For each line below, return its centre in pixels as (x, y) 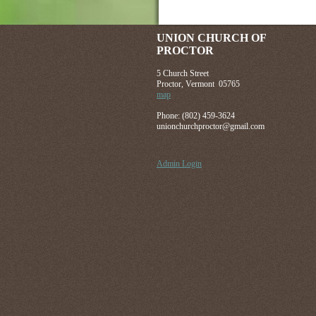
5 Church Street (183, 73)
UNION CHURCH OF (211, 38)
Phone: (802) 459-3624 (196, 116)
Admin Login (179, 164)
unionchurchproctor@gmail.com (211, 126)
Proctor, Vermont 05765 (198, 84)
